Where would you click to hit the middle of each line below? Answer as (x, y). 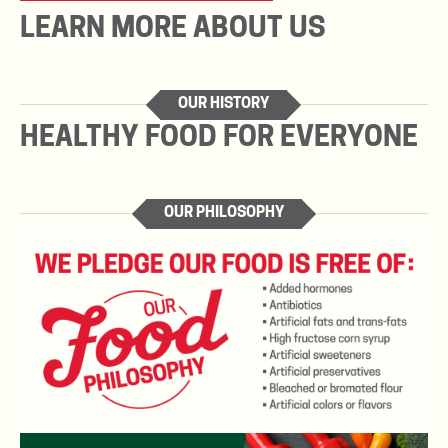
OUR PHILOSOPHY (223, 213)
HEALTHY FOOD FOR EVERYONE (218, 138)
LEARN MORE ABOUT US (172, 29)
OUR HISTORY (224, 104)
